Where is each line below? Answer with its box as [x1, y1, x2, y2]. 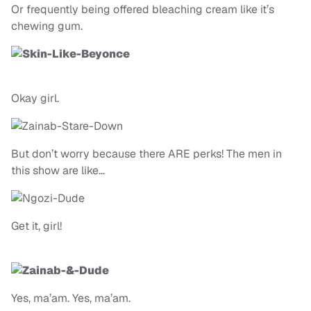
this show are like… [11, 163, 105, 178]
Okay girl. [11, 91, 59, 106]
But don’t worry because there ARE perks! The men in [11, 146, 282, 162]
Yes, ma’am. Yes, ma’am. [11, 291, 131, 306]
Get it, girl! [11, 219, 62, 234]
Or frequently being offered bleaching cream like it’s [11, 2, 274, 17]
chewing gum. [11, 19, 83, 34]
